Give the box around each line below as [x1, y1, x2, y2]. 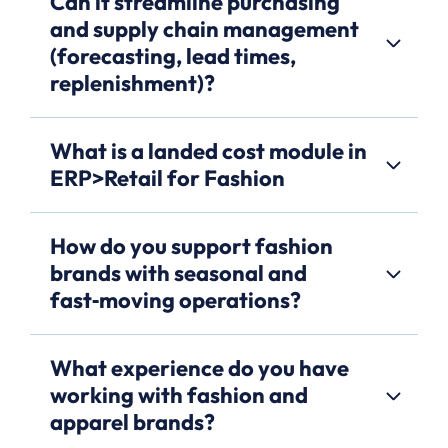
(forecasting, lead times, [50, 42, 296, 71]
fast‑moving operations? [50, 286, 301, 315]
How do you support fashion [50, 232, 333, 261]
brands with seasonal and [50, 259, 307, 288]
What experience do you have [50, 354, 349, 383]
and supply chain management [50, 15, 359, 44]
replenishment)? [50, 69, 215, 98]
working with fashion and [50, 381, 308, 410]
